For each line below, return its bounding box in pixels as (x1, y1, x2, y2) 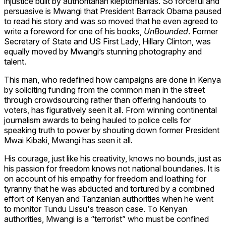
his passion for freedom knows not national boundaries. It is (4, 163, 220, 174)
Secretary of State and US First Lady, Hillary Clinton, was (4, 36, 211, 46)
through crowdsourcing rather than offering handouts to (4, 94, 206, 105)
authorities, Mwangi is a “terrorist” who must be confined (4, 213, 209, 224)
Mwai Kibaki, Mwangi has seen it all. (4, 135, 133, 145)
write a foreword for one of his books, (4, 26, 144, 36)
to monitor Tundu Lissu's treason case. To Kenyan (4, 203, 187, 214)
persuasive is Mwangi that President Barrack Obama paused (4, 6, 221, 16)
